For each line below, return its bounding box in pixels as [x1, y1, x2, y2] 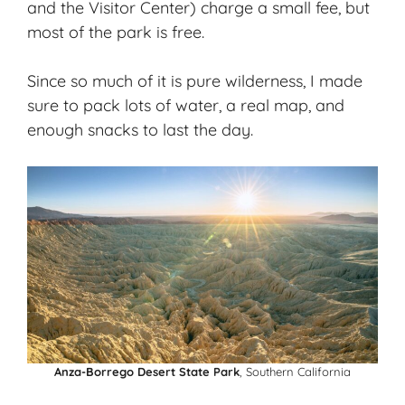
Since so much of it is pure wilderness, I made [27, 70, 363, 91]
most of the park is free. [27, 21, 204, 42]
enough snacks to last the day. [27, 118, 253, 140]
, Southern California [240, 364, 351, 380]
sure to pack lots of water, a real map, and [27, 94, 344, 116]
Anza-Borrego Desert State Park [54, 364, 240, 380]
